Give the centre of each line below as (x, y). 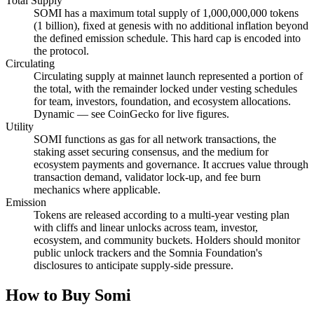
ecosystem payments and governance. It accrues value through (171, 165)
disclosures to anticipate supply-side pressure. (134, 266)
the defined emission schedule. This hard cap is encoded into (167, 39)
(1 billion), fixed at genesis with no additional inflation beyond (171, 26)
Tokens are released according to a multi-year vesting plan (162, 215)
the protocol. (61, 51)
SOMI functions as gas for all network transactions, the (155, 139)
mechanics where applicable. (97, 190)
